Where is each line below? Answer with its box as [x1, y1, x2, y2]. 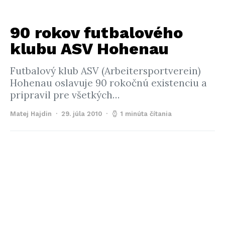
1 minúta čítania [120, 110, 172, 118]
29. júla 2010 [61, 110, 102, 118]
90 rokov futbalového [10, 23, 183, 42]
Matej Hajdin [10, 110, 52, 118]
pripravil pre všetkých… [10, 89, 120, 101]
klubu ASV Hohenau [10, 39, 169, 58]
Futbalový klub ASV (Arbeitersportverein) [10, 65, 201, 77]
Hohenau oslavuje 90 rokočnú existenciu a [10, 77, 207, 89]
